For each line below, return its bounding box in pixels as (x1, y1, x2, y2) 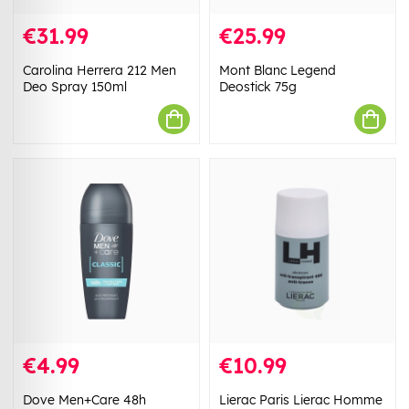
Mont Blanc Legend (219, 62, 336, 79)
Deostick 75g (219, 79, 297, 96)
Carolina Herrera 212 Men (23, 62, 176, 79)
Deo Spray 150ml (23, 79, 127, 96)
